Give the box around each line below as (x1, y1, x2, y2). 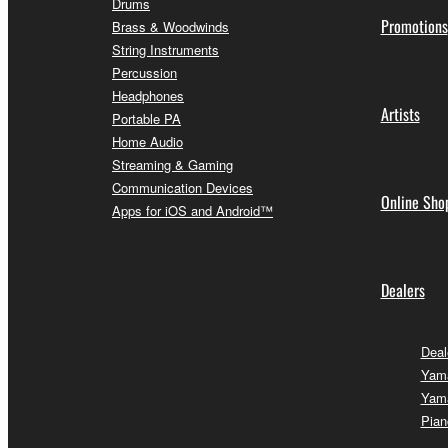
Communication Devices (112, 178, 253, 198)
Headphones (112, 86, 184, 106)
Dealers (380, 278, 425, 303)
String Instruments (112, 40, 219, 60)
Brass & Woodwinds (112, 17, 229, 37)
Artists (380, 102, 420, 127)
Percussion (112, 63, 177, 83)
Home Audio (112, 132, 183, 152)
